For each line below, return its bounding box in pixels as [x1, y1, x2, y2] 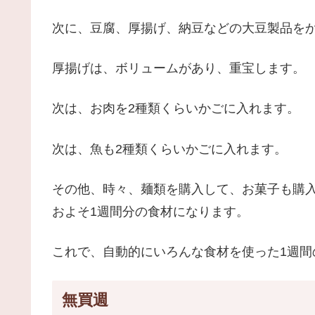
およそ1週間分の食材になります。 [52, 204, 249, 219]
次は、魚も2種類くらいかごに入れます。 [52, 141, 287, 156]
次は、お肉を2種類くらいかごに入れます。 [52, 101, 300, 116]
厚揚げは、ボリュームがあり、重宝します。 [52, 61, 305, 76]
